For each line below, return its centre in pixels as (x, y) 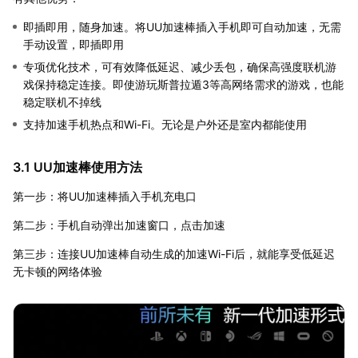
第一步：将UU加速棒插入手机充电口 (105, 197)
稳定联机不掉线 (62, 102)
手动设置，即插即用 (74, 45)
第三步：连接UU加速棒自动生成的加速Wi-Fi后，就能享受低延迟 (174, 254)
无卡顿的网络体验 (58, 272)
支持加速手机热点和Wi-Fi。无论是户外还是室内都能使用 (165, 125)
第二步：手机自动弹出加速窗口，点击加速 (119, 225)
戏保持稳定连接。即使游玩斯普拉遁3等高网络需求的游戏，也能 (183, 85)
